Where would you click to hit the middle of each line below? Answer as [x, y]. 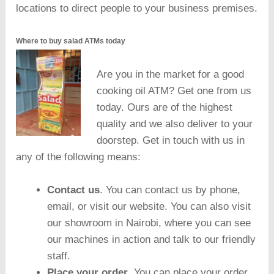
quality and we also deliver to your [174, 124]
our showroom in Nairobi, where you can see [149, 223]
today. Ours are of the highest [164, 108]
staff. [59, 256]
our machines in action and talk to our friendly [152, 240]
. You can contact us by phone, [170, 190]
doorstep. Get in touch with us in [170, 141]
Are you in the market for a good [170, 75]
